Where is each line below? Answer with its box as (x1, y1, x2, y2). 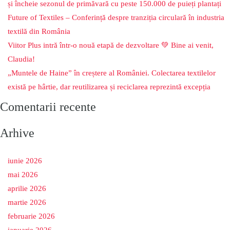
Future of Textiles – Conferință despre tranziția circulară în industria (8, 13, 224, 22)
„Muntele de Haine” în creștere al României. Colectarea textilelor (8, 69, 216, 77)
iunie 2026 (8, 157, 42, 165)
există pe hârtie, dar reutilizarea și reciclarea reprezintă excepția (8, 83, 210, 91)
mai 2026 (8, 170, 38, 179)
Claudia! (8, 55, 35, 63)
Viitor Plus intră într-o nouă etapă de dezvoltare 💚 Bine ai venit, (8, 41, 214, 49)
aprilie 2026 (8, 184, 46, 193)
